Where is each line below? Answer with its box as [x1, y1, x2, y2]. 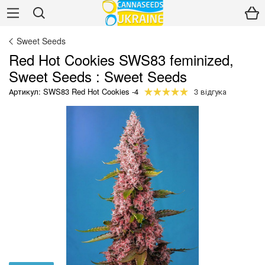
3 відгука [194, 86, 227, 97]
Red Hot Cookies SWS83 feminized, [9, 49, 234, 70]
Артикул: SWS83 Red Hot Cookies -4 [9, 86, 138, 97]
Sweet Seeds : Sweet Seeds [9, 66, 187, 86]
